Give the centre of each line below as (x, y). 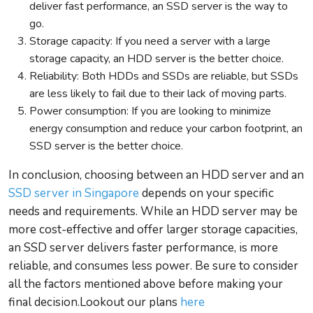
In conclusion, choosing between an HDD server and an (156, 175)
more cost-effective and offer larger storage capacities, (153, 230)
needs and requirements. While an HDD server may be (153, 211)
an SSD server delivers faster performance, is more (143, 248)
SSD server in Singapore (74, 193)
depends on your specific (206, 193)
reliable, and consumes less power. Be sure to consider (153, 266)
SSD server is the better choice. (106, 146)
